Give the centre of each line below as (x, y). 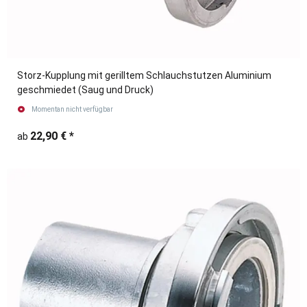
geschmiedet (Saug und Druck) (85, 90)
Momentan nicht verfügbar (72, 110)
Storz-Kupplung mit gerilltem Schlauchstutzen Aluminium (144, 76)
